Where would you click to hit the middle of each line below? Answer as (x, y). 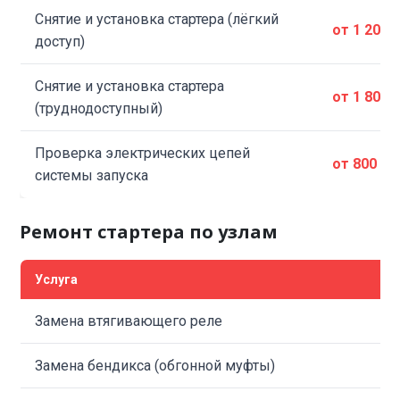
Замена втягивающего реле (129, 321)
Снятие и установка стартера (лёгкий (157, 19)
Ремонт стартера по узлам (149, 232)
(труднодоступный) (99, 108)
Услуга (57, 279)
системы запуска (92, 175)
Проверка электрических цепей (143, 153)
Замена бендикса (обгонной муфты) (155, 366)
